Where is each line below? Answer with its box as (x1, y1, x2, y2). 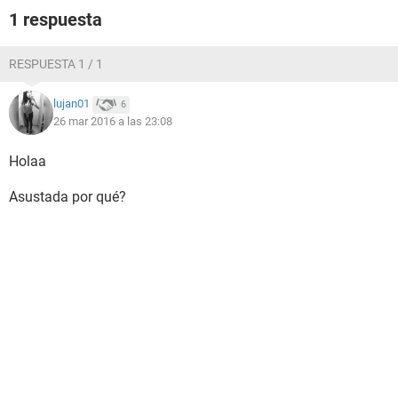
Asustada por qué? (9, 188, 126, 205)
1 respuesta (9, 9, 102, 30)
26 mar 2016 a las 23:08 (53, 115, 172, 128)
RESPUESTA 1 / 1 (9, 57, 103, 71)
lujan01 (53, 97, 90, 111)
